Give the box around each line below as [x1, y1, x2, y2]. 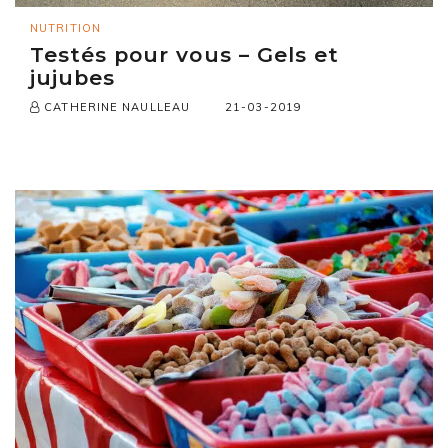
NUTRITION [30, 21, 101, 36]
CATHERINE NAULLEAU [40, 100, 191, 115]
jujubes [30, 65, 116, 91]
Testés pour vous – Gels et [30, 42, 339, 68]
